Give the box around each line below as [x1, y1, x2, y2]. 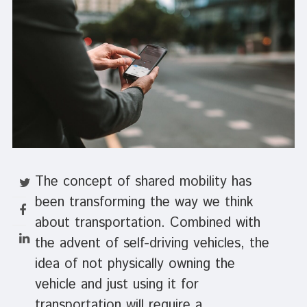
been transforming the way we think [34, 193, 254, 213]
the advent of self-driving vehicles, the [34, 234, 269, 254]
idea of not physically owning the [34, 254, 235, 275]
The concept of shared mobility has [34, 172, 251, 193]
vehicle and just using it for [34, 275, 199, 295]
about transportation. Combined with [34, 213, 260, 234]
